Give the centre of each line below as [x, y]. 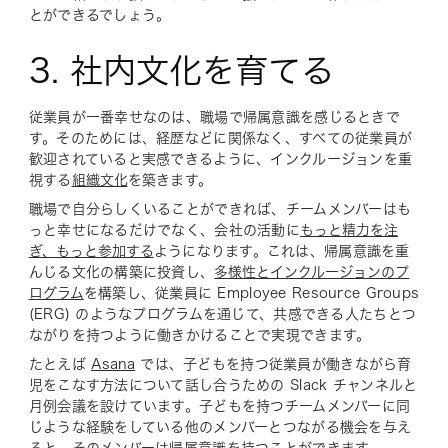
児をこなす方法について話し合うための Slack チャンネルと [223, 384]
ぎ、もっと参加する [91, 250]
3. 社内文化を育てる [181, 70]
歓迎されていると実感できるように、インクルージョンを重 [220, 158]
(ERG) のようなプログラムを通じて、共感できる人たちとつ [222, 313]
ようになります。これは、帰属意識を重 [281, 250]
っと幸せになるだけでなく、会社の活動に [164, 229]
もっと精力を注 [349, 229]
